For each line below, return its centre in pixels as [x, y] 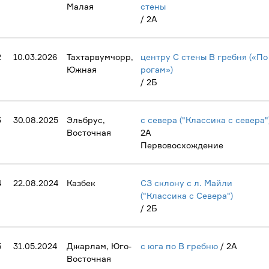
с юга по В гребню [179, 246]
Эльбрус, [86, 120]
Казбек [81, 183]
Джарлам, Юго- [99, 246]
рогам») [157, 69]
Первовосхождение [182, 145]
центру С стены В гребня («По [204, 57]
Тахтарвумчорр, [100, 57]
